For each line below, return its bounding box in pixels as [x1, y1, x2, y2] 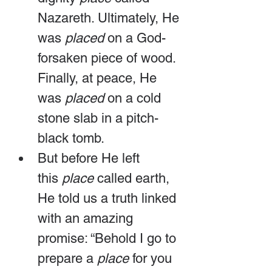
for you [129, 250, 175, 266]
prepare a [38, 250, 97, 266]
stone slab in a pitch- [38, 110, 158, 126]
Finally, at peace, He [38, 70, 160, 86]
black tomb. [38, 130, 104, 146]
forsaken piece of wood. [38, 50, 179, 66]
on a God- [104, 30, 166, 46]
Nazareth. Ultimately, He [38, 10, 183, 25]
